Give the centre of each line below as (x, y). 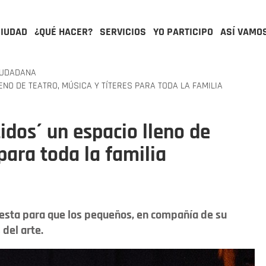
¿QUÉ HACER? (64, 32)
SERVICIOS (123, 32)
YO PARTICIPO (183, 32)
